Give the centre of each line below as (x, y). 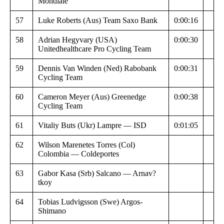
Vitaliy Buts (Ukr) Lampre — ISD (92, 125)
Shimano (52, 210)
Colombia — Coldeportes (78, 153)
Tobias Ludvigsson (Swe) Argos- (90, 201)
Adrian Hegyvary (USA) (77, 39)
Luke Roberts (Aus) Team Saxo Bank (98, 20)
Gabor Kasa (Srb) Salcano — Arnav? (97, 173)
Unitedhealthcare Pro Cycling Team (94, 48)
